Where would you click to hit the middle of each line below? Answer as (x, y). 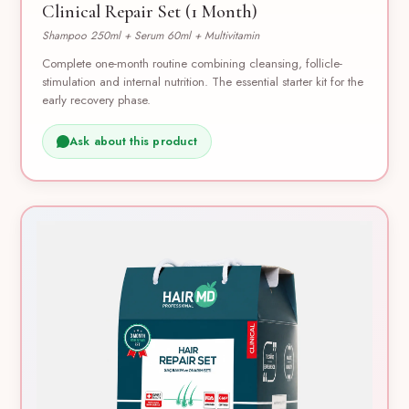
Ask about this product (133, 142)
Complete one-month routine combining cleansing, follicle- (193, 64)
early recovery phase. (97, 100)
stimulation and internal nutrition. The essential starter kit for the (203, 82)
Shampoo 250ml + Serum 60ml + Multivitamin (151, 36)
